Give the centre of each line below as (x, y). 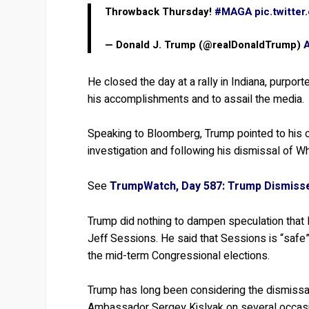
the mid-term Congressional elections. (179, 256)
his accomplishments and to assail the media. (196, 99)
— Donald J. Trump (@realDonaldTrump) (205, 44)
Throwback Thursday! (160, 11)
